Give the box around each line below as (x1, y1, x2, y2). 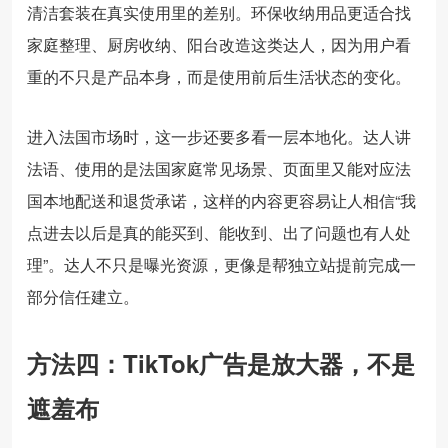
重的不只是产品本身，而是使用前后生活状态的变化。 (27, 64, 411, 88)
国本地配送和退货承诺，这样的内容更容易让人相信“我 (27, 188, 416, 212)
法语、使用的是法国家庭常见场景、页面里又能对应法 (27, 156, 411, 180)
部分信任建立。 (27, 284, 139, 308)
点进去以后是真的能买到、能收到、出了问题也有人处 (27, 220, 411, 244)
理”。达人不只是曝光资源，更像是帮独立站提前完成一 (27, 252, 416, 276)
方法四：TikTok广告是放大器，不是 (27, 345, 415, 380)
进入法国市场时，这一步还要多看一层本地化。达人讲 (27, 124, 411, 148)
